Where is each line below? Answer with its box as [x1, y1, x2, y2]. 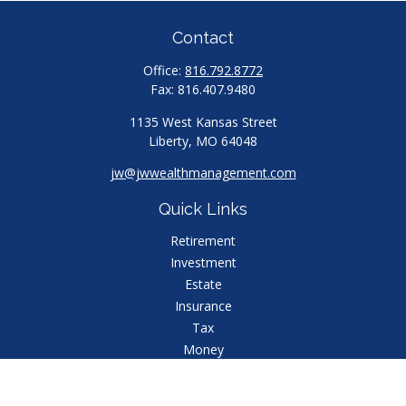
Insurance [174, 297, 232, 314]
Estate [184, 275, 222, 293]
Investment [169, 254, 237, 271]
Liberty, [149, 132, 192, 150]
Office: [143, 62, 185, 79]
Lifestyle [179, 362, 227, 380]
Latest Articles [161, 384, 245, 401]
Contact [172, 28, 234, 47]
